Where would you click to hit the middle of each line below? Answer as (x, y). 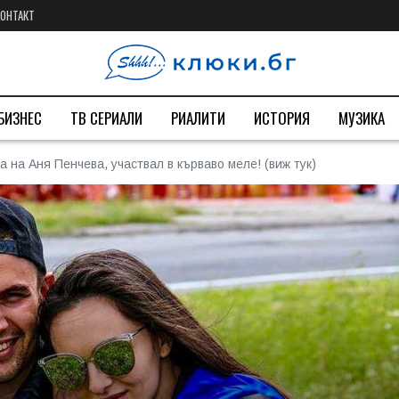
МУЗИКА (362, 118)
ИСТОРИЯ (282, 118)
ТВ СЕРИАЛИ (106, 118)
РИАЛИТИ (198, 118)
